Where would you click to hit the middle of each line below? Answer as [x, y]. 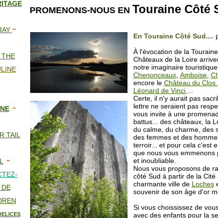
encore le [148, 83]
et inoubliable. [154, 161]
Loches [203, 184]
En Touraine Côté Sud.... [174, 36]
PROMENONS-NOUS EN [81, 10]
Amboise [193, 75]
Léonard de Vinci [160, 91]
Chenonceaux [154, 75]
